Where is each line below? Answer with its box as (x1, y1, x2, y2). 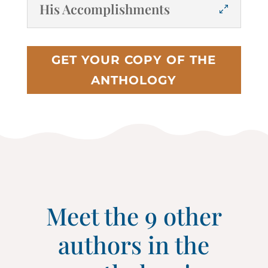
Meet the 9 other (45, 200, 222, 232)
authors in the (58, 229, 210, 261)
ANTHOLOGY (91, 73, 177, 88)
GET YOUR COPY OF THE (51, 53, 217, 68)
